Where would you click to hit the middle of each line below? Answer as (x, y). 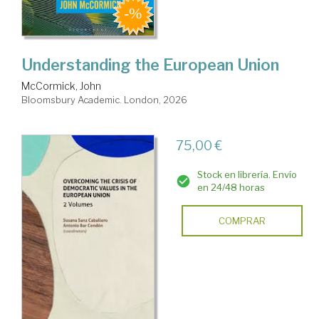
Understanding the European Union (150, 65)
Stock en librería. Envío (247, 175)
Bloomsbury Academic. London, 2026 (104, 100)
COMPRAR (242, 221)
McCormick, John (61, 86)
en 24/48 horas (231, 188)
